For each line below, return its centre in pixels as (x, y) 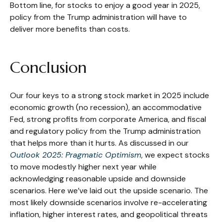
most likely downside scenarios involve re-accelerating (109, 202)
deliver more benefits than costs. (70, 29)
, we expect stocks (175, 155)
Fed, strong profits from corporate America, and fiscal (108, 119)
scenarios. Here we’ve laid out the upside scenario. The (109, 190)
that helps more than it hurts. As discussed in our (99, 143)
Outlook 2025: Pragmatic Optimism (76, 155)
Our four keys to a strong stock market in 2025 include (110, 95)
